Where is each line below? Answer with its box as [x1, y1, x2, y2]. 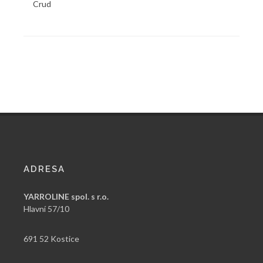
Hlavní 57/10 [23, 204, 69, 214]
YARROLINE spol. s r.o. [23, 191, 109, 201]
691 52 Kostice [23, 234, 79, 244]
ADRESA [23, 164, 65, 174]
